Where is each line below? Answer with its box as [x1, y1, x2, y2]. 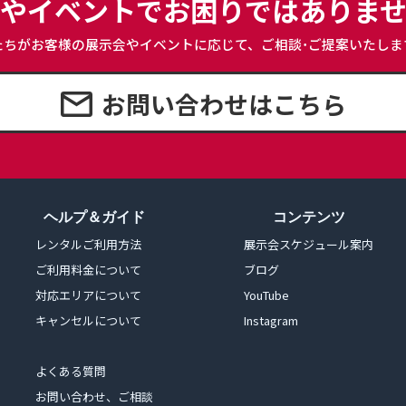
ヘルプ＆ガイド [43, 209, 145, 225]
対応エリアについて [35, 286, 141, 304]
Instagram [244, 312, 298, 329]
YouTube [244, 286, 289, 304]
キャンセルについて [35, 312, 141, 329]
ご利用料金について [35, 261, 141, 278]
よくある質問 [35, 362, 106, 380]
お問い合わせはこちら [101, 86, 346, 121]
